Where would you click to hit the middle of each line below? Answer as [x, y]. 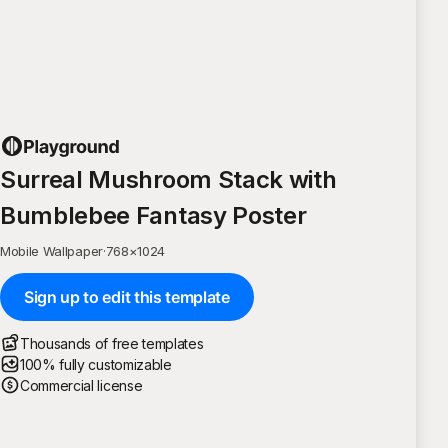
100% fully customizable [96, 364]
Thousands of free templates [112, 343]
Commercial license [81, 385]
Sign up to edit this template [127, 296]
